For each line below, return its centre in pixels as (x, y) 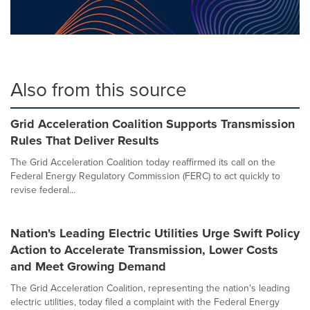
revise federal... (43, 190)
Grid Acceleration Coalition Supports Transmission (153, 124)
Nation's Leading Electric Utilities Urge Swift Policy (155, 233)
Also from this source (99, 89)
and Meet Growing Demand (88, 266)
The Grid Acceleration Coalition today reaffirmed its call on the (143, 162)
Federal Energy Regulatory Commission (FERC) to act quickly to (145, 176)
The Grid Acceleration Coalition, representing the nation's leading (150, 288)
